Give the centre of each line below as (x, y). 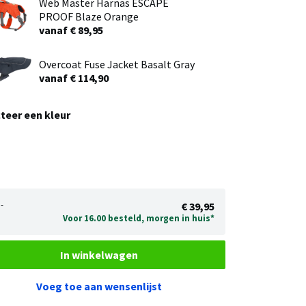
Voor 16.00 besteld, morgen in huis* (139, 218)
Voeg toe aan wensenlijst (99, 287)
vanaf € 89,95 (71, 30)
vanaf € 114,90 (73, 78)
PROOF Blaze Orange (88, 16)
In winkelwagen (99, 254)
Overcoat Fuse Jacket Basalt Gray (116, 64)
